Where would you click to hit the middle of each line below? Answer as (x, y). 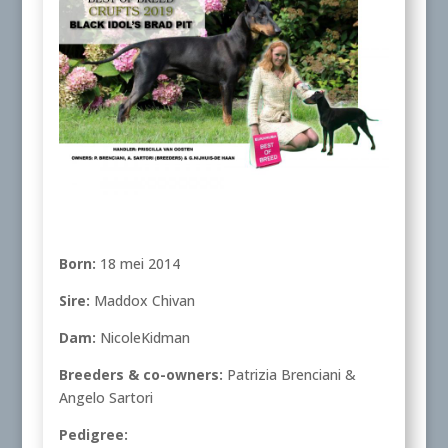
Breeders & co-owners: (140, 375)
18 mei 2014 (137, 264)
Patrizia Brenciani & (289, 375)
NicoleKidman (142, 338)
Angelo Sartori (105, 398)
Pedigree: (93, 435)
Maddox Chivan (142, 301)
